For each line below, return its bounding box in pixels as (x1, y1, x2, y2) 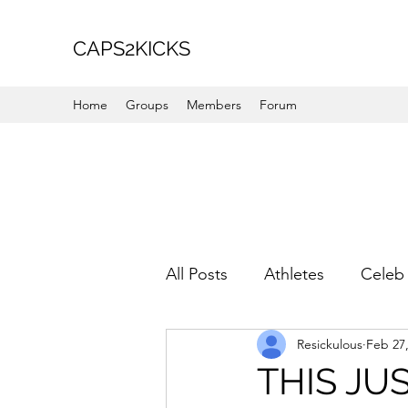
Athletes (264, 263, 324, 284)
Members (187, 97, 241, 113)
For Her (338, 336, 393, 357)
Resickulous (297, 335, 362, 352)
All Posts (166, 263, 228, 284)
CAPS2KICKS (73, 36, 190, 60)
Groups (126, 97, 168, 113)
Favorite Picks (202, 336, 301, 357)
